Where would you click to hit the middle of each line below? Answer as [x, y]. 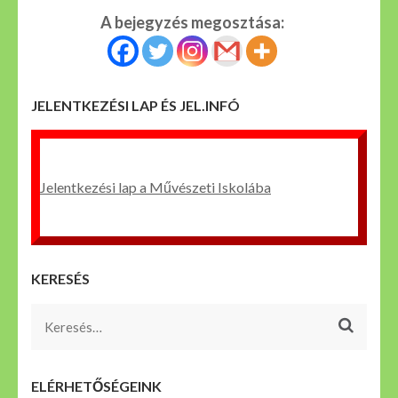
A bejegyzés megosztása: [192, 22]
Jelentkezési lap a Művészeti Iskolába [155, 187]
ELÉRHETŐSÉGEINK [96, 386]
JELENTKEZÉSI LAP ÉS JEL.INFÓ [135, 105]
